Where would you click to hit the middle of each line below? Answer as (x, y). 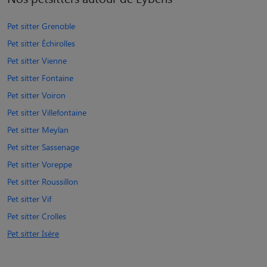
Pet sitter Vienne (37, 60)
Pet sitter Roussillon (43, 181)
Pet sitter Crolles (37, 216)
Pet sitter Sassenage (43, 147)
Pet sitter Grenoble (41, 26)
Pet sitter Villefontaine (47, 112)
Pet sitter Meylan (38, 129)
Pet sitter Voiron (36, 95)
